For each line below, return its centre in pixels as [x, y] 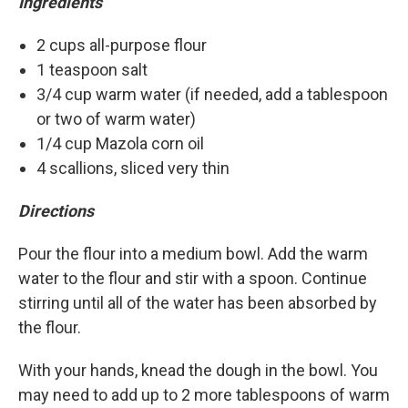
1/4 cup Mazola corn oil [120, 144]
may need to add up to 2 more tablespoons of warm [204, 395]
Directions [56, 211]
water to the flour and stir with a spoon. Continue [193, 279]
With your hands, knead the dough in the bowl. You [198, 371]
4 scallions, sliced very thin [133, 168]
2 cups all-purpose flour [122, 46]
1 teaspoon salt [92, 70]
